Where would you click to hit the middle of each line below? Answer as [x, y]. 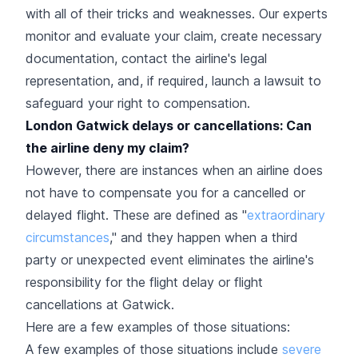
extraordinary [286, 215]
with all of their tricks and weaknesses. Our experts [177, 14]
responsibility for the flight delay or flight [144, 282]
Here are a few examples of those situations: [158, 327]
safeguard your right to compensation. [138, 103]
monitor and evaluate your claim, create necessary [174, 36]
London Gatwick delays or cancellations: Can [169, 125]
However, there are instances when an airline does [174, 170]
